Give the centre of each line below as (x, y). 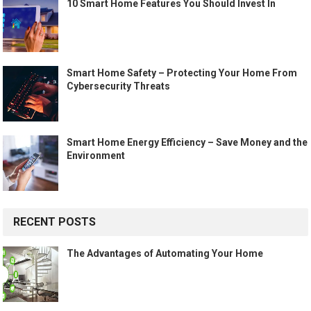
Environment (96, 156)
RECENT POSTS (55, 222)
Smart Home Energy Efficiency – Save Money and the (187, 143)
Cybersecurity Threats (119, 86)
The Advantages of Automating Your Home (165, 254)
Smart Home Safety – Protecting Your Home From (182, 73)
